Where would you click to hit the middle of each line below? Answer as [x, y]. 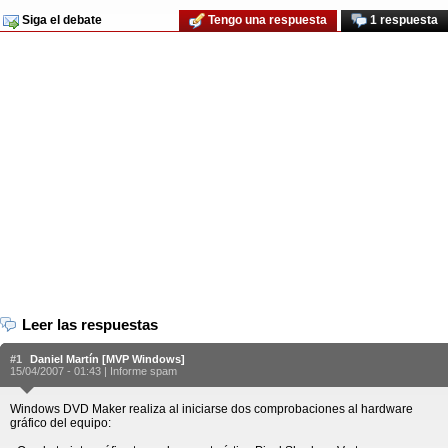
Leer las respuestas [90, 324]
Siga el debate [60, 20]
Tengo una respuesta [266, 20]
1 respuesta [402, 20]
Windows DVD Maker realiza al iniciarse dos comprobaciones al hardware [211, 409]
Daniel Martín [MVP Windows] [107, 359]
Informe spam [143, 371]
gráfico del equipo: [60, 423]
